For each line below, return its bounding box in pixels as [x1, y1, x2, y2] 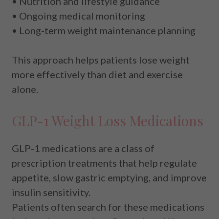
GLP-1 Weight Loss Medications [12, 111, 203, 130]
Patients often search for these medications [12, 200, 204, 213]
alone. [12, 83, 38, 95]
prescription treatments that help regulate [12, 156, 197, 169]
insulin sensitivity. [12, 186, 90, 198]
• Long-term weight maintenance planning [12, 24, 196, 36]
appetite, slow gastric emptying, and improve [12, 171, 207, 183]
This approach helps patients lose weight [12, 53, 190, 66]
